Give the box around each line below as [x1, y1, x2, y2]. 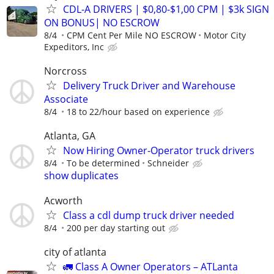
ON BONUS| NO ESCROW [44, 15, 160, 29]
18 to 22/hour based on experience [67, 105, 210, 117]
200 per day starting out [67, 222, 165, 234]
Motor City [204, 29, 246, 41]
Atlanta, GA [44, 128, 95, 143]
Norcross [44, 64, 87, 78]
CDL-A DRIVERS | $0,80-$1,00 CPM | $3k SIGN [63, 2, 269, 16]
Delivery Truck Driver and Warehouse [63, 78, 235, 92]
